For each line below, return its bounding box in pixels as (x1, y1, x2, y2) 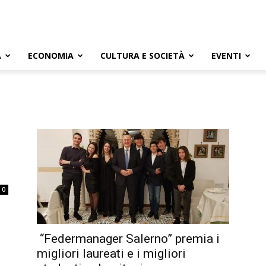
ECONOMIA (28, 50, 74, 61)
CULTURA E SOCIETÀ (100, 50, 185, 61)
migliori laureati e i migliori (37, 246, 186, 261)
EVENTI (211, 50, 241, 61)
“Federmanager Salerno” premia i (37, 232, 220, 246)
